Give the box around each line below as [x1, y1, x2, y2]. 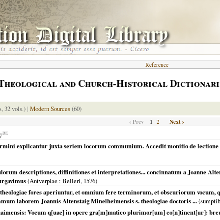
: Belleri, [57, 176, 83, 185]
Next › [169, 117, 184, 126]
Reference [145, 61, 168, 68]
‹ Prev [129, 117, 144, 126]
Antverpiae [29, 176, 57, 185]
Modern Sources [30, 104, 70, 113]
